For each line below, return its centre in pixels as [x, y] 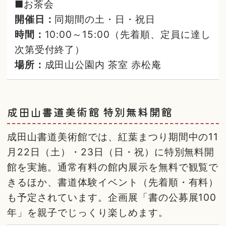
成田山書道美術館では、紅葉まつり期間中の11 [113, 136]
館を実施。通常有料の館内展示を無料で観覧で [113, 167]
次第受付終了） [50, 49]
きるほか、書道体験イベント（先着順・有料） [113, 182]
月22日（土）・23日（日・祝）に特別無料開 [111, 152]
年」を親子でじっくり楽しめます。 [88, 212]
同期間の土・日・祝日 [105, 19]
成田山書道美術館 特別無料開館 [90, 111]
